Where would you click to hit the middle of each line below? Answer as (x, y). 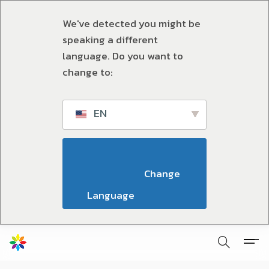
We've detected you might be (131, 23)
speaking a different (110, 40)
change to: (88, 72)
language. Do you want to (123, 56)
